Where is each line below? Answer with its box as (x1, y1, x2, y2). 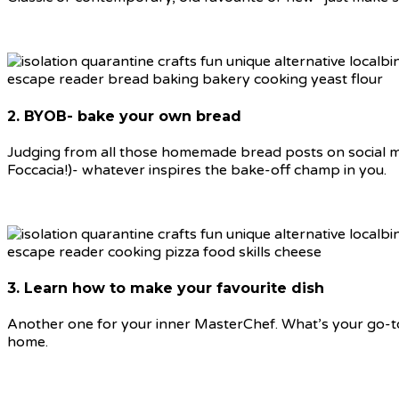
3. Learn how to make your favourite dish (7, 280, 324, 297)
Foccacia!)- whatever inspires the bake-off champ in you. (7, 160, 387, 179)
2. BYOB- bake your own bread (7, 107, 241, 125)
